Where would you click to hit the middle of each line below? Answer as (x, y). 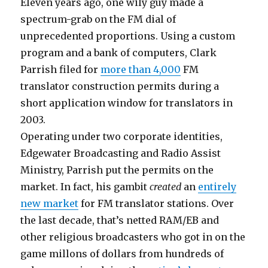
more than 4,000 (141, 69)
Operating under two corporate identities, (122, 136)
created (166, 187)
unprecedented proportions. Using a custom (128, 36)
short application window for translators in (127, 103)
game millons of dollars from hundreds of (122, 254)
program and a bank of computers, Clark (119, 53)
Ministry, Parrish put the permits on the (117, 170)
